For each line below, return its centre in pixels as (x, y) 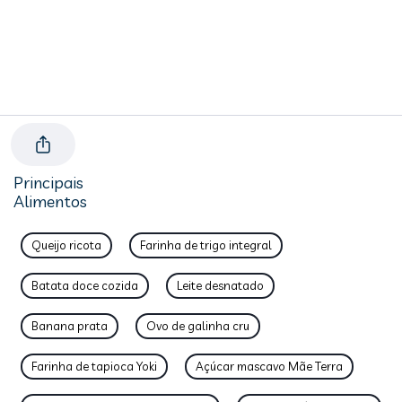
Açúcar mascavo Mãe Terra (269, 366)
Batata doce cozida (85, 285)
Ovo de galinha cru (198, 326)
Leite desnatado (220, 285)
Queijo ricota (66, 245)
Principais (48, 183)
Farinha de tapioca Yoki (94, 366)
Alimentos (50, 201)
